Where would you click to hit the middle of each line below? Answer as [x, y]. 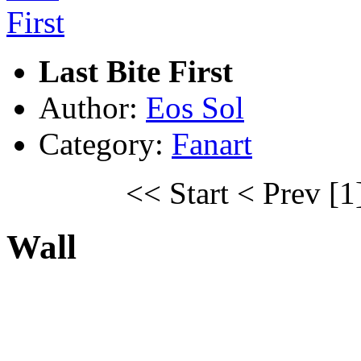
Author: [92, 108]
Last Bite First [136, 72]
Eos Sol [195, 108]
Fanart [212, 144]
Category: [105, 144]
